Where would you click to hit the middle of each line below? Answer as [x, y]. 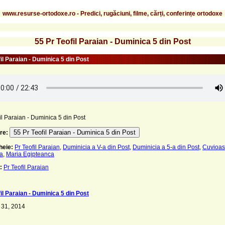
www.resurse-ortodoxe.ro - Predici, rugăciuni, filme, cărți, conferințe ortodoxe [113, 13]
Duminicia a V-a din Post [96, 147]
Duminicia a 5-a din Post [166, 147]
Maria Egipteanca [30, 154]
